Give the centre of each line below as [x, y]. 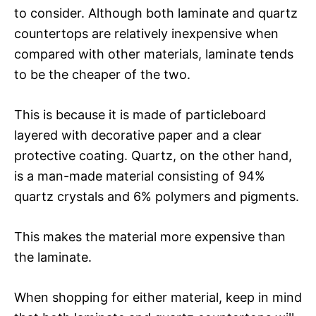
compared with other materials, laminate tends [154, 54]
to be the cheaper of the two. [102, 74]
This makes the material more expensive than [150, 236]
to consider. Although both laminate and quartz [156, 13]
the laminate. [53, 257]
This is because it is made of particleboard [140, 114]
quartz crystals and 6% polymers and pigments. [157, 196]
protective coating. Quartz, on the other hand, [153, 155]
